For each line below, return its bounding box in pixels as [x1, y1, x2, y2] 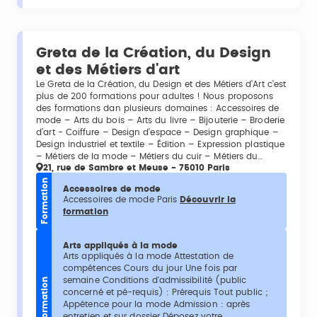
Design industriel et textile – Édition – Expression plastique [36, 140, 285, 149]
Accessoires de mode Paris [63, 195, 180, 204]
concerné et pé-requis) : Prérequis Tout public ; [63, 288, 267, 297]
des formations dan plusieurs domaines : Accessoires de [36, 104, 279, 113]
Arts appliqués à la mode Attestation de [63, 252, 234, 261]
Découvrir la [180, 195, 236, 204]
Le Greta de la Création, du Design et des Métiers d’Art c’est [36, 80, 287, 89]
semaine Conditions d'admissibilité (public [63, 276, 247, 285]
